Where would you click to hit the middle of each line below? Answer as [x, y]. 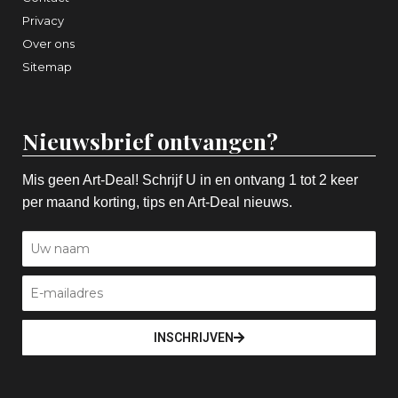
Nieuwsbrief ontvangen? [150, 141]
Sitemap [47, 67]
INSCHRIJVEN [194, 338]
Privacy [43, 21]
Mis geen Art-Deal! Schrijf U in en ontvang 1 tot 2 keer [190, 180]
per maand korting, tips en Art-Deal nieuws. [157, 203]
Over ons [48, 44]
